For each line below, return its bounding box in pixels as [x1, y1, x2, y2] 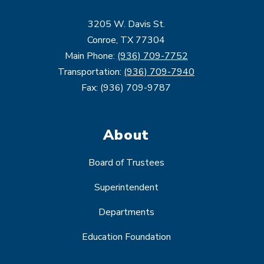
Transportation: [58, 65, 124, 79]
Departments [98, 206, 154, 219]
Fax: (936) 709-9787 [81, 81, 171, 95]
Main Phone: [64, 49, 117, 63]
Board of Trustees [88, 156, 164, 170]
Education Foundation [81, 230, 171, 244]
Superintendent [94, 181, 159, 194]
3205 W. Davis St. [87, 18, 165, 31]
